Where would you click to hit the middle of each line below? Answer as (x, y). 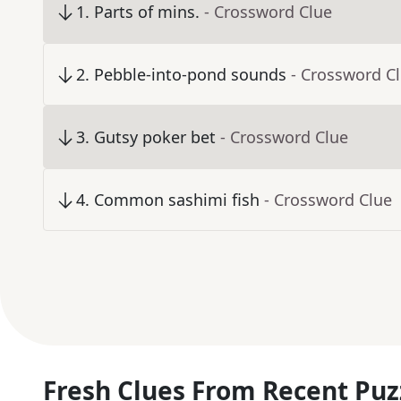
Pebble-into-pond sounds (190, 75)
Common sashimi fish (177, 200)
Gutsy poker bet (155, 137)
